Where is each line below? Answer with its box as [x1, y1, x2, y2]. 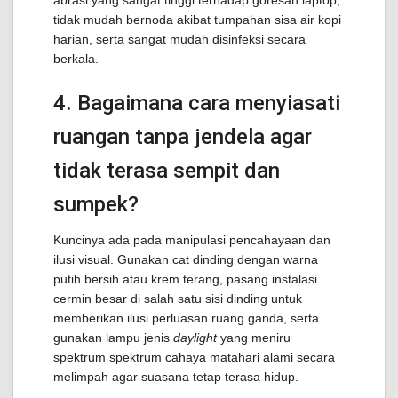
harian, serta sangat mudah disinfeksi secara [53, 32, 306, 46]
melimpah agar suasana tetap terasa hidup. [53, 370, 298, 384]
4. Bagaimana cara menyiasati [53, 91, 340, 115]
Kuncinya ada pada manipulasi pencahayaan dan [53, 233, 330, 247]
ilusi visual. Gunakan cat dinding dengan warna [53, 252, 318, 267]
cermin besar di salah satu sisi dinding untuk [53, 291, 302, 306]
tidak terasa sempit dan [53, 158, 280, 183]
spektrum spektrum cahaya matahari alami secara [53, 350, 335, 364]
